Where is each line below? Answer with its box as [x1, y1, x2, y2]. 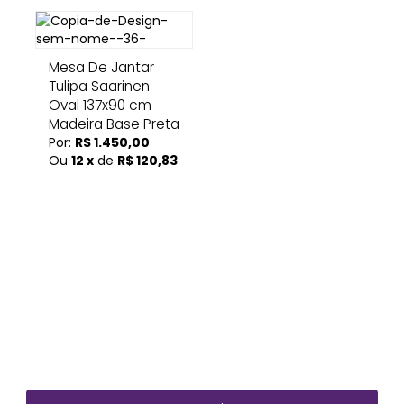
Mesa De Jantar [49, 58, 154, 77]
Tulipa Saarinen [49, 77, 150, 96]
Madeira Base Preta [49, 115, 179, 133]
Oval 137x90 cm [49, 96, 151, 115]
